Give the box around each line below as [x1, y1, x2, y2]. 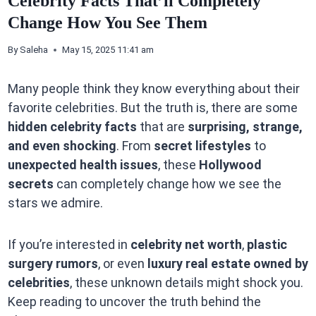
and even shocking [7, 138, 116, 154]
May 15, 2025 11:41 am [61, 44, 154, 56]
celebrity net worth [130, 237, 242, 253]
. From [116, 138, 154, 154]
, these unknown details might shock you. [69, 275, 303, 291]
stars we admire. [7, 195, 103, 211]
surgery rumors [7, 256, 98, 272]
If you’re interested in [7, 237, 130, 253]
